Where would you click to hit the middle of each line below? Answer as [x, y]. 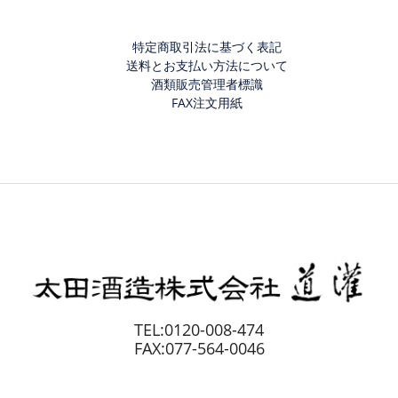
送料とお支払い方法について [207, 65]
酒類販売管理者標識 [207, 84]
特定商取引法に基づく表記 [207, 46]
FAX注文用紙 [207, 102]
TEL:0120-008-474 [199, 329]
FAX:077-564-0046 [199, 348]
